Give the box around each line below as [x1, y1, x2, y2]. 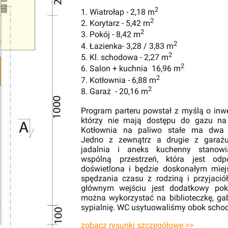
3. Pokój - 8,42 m [81, 30, 140, 40]
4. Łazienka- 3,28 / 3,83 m [81, 41, 174, 51]
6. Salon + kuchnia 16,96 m [81, 64, 181, 74]
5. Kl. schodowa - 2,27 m [81, 52, 168, 63]
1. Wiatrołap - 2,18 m [81, 7, 155, 17]
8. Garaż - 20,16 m [81, 87, 148, 97]
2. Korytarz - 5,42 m [81, 18, 150, 28]
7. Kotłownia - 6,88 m [81, 75, 156, 85]
